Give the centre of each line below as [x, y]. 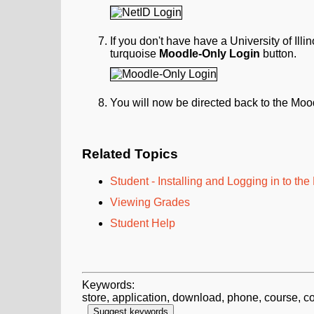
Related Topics [130, 153]
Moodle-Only [193, 54]
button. [278, 54]
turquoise [135, 54]
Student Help [143, 223]
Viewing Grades [150, 202]
